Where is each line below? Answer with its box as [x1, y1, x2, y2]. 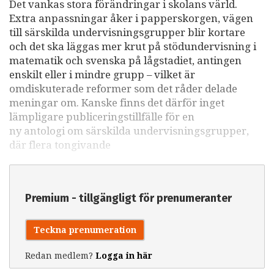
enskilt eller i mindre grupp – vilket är [9, 68, 195, 81]
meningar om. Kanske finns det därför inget [9, 96, 224, 109]
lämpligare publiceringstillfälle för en [9, 110, 194, 123]
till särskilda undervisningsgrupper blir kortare [9, 26, 245, 39]
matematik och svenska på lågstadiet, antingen [9, 54, 242, 67]
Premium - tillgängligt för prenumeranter [25, 191, 232, 205]
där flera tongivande [9, 138, 111, 151]
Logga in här [95, 250, 152, 261]
